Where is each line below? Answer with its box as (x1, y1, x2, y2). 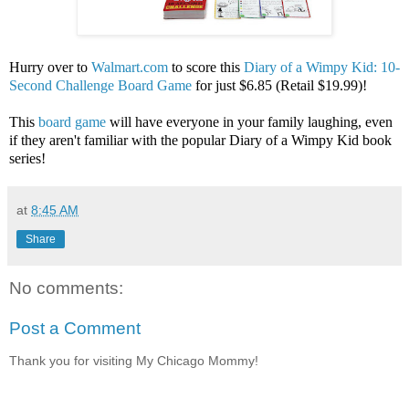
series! (9, 151, 46, 167)
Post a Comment (9, 318, 141, 338)
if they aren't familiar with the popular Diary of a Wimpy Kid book (9, 132, 392, 149)
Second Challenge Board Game (9, 78, 192, 94)
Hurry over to (9, 59, 91, 76)
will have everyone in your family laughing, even (106, 114, 393, 131)
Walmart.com (91, 59, 168, 76)
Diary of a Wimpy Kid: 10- (244, 59, 400, 76)
